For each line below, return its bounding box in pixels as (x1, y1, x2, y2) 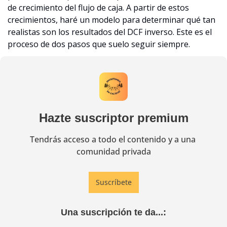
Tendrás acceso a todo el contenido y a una (29, 133, 196, 145)
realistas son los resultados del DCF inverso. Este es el (8, 26, 212, 37)
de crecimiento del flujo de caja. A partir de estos (8, 2, 189, 13)
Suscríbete (95, 177, 132, 187)
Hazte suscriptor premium (39, 110, 188, 125)
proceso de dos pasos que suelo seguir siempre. (8, 38, 190, 50)
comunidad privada (76, 145, 151, 157)
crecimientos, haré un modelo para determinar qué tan (8, 14, 215, 25)
